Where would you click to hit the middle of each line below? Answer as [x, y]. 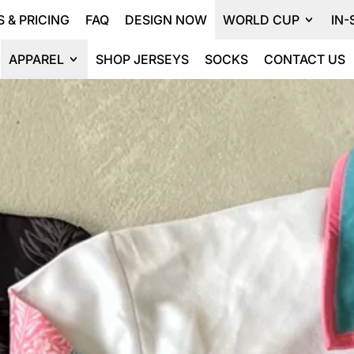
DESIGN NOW [166, 20]
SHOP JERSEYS [142, 59]
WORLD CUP [261, 20]
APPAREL [36, 59]
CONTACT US [305, 59]
